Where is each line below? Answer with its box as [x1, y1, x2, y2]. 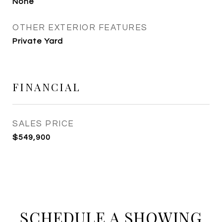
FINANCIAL [12, 80, 81, 94]
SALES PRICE [12, 119, 74, 128]
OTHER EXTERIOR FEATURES [12, 23, 148, 32]
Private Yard [12, 37, 63, 45]
